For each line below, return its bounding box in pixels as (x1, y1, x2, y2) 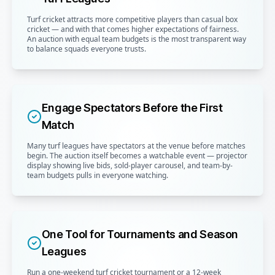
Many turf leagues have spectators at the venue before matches (26, 141, 246, 152)
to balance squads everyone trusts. (26, 44, 146, 55)
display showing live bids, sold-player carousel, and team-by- (26, 160, 233, 171)
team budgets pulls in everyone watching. (26, 170, 168, 181)
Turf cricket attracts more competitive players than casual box (26, 14, 238, 25)
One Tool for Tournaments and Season (41, 228, 239, 241)
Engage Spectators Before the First (41, 101, 223, 115)
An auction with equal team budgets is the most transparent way (26, 34, 246, 45)
